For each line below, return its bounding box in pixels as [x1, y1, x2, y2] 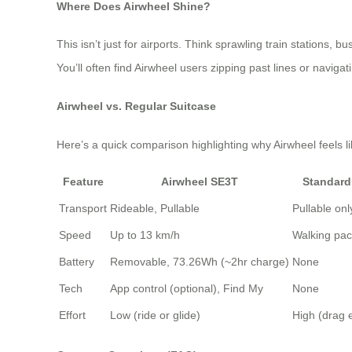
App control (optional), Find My [110, 281, 263, 295]
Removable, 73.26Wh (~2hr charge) [110, 255, 289, 268]
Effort [59, 308, 86, 321]
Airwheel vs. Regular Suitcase [57, 100, 216, 113]
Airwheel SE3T [161, 174, 238, 188]
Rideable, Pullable [110, 201, 200, 214]
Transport [59, 201, 107, 214]
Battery [59, 255, 94, 268]
